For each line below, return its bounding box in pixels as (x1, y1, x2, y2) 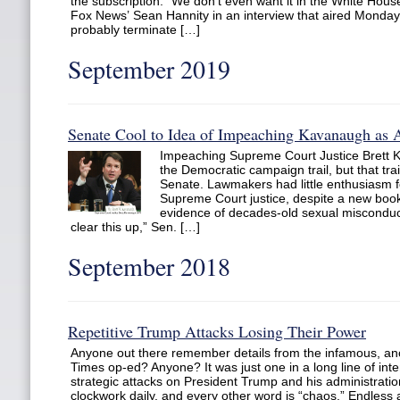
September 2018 (68, 249, 230, 283)
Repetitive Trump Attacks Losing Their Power (68, 321, 366, 342)
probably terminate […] (71, 22, 200, 37)
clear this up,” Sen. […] (71, 220, 200, 234)
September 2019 (68, 52, 230, 86)
